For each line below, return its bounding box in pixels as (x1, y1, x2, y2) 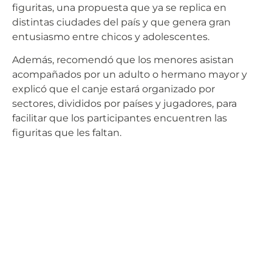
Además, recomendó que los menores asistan (12, 54, 234, 66)
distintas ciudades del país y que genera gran (12, 16, 231, 28)
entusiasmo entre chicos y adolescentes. (12, 30, 209, 42)
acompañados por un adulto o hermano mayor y (12, 69, 247, 81)
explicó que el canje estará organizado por (12, 83, 215, 95)
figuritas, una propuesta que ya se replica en (12, 1, 226, 13)
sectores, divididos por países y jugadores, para (12, 98, 237, 110)
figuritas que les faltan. (12, 127, 121, 139)
